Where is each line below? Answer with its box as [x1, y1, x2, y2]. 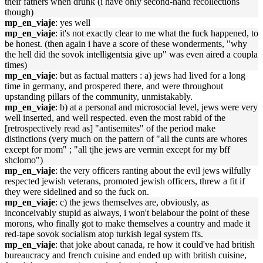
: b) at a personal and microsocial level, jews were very [55, 102, 258, 112]
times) [5, 60, 27, 70]
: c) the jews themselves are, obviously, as [55, 197, 209, 207]
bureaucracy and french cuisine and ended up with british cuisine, [5, 250, 247, 260]
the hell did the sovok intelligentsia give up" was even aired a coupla [5, 49, 258, 59]
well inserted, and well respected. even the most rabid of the [5, 113, 225, 123]
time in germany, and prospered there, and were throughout [5, 81, 223, 91]
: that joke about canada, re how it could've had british [55, 240, 255, 249]
